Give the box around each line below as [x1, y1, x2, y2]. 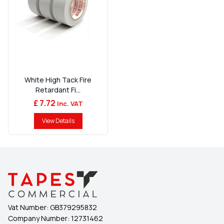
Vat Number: [8, 202, 50, 212]
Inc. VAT [55, 99, 83, 108]
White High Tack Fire [24, 75, 91, 85]
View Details [41, 116, 74, 125]
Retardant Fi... [35, 85, 80, 95]
